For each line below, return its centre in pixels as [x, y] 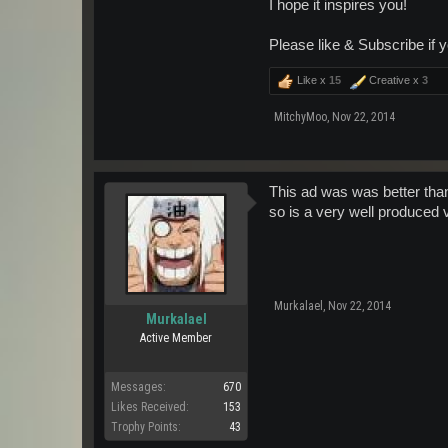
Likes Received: [150, 407]
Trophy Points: [146, 427]
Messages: [138, 387]
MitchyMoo [300, 117]
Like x [311, 80]
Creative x [394, 80]
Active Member [176, 338]
